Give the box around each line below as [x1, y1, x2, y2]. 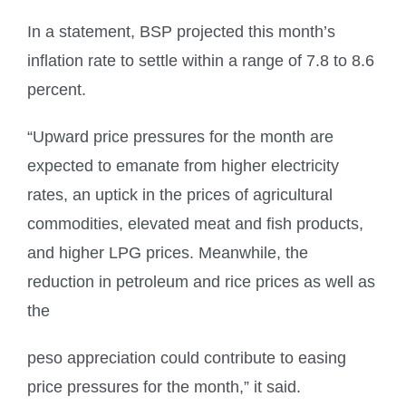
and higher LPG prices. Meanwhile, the [27, 244, 308, 263]
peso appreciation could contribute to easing [27, 349, 346, 368]
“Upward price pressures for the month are [27, 128, 333, 147]
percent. [27, 81, 86, 100]
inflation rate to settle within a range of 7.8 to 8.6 [27, 52, 374, 71]
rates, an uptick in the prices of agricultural [27, 186, 333, 205]
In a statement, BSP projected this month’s [27, 23, 335, 42]
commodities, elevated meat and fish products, [27, 215, 363, 234]
